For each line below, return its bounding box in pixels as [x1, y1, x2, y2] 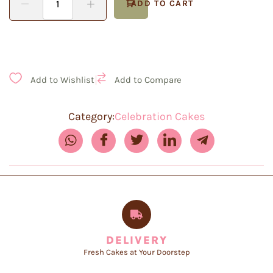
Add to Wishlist [30, 74, 94, 86]
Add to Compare [115, 74, 182, 86]
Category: [68, 110, 115, 124]
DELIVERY [105, 233, 168, 247]
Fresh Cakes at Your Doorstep [83, 247, 190, 257]
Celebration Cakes [115, 110, 205, 124]
